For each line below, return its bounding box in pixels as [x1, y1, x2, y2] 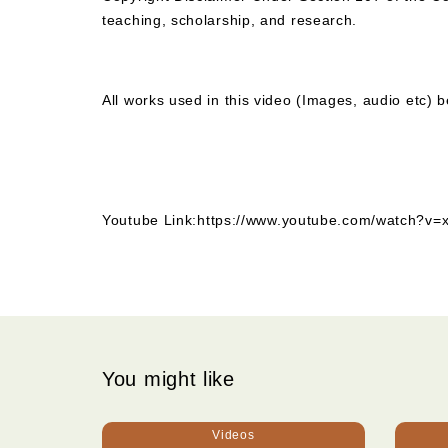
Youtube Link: [102, 212, 198, 229]
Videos [212, 428, 255, 443]
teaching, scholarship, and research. [102, 12, 358, 29]
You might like [102, 368, 235, 391]
